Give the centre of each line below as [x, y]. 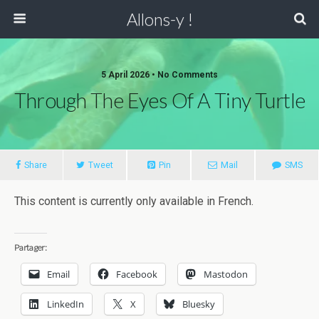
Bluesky [199, 304]
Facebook [137, 274]
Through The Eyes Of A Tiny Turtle [159, 100]
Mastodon [226, 274]
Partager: [31, 247]
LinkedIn [66, 304]
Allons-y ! [159, 19]
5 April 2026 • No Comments [159, 75]
